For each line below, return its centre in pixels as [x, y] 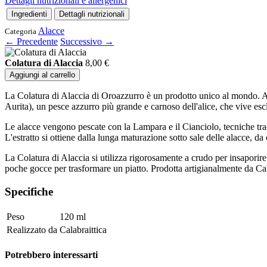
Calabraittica [83, 229]
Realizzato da [32, 229]
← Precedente [31, 42]
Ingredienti [29, 14]
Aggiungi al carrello [42, 75]
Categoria [21, 32]
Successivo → [87, 42]
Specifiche [29, 192]
